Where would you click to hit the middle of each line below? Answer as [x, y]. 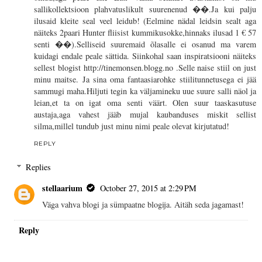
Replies [39, 167]
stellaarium [63, 188]
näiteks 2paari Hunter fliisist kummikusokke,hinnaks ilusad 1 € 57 [145, 33]
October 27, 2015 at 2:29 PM [149, 188]
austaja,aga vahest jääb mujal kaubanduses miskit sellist [145, 115]
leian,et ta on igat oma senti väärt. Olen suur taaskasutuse [145, 103]
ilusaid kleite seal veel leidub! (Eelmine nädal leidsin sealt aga [145, 21]
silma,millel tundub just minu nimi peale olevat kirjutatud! [132, 126]
